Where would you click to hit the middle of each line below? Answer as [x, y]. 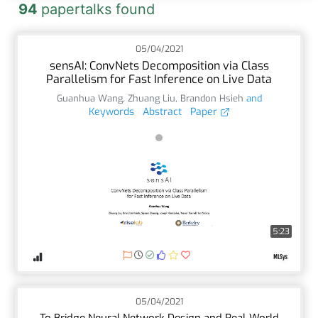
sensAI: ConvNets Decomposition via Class [159, 65]
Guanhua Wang [89, 98]
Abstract [162, 111]
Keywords [111, 111]
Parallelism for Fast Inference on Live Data [159, 79]
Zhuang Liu [151, 98]
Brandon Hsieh [212, 98]
